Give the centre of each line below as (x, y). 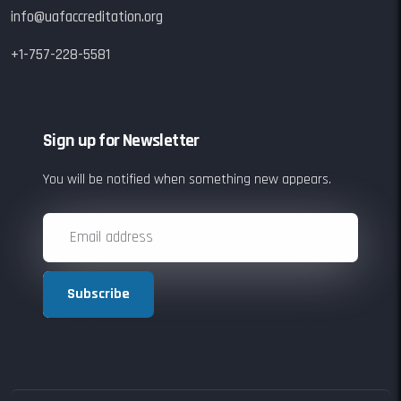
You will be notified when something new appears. (187, 179)
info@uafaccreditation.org (87, 17)
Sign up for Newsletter (121, 140)
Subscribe (98, 294)
